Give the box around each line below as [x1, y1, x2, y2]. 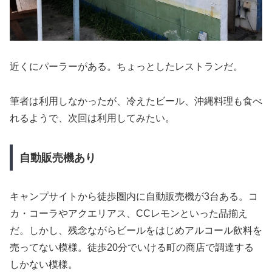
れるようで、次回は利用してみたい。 [10, 112, 175, 123]
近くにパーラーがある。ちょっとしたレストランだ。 [10, 61, 243, 72]
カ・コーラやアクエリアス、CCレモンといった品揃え [10, 208, 248, 219]
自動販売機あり [19, 151, 96, 164]
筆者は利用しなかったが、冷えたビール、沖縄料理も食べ [10, 95, 262, 106]
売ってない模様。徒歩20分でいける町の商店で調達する [10, 242, 254, 253]
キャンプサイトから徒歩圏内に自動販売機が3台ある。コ [10, 191, 258, 202]
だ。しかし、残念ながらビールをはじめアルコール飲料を [10, 225, 262, 236]
